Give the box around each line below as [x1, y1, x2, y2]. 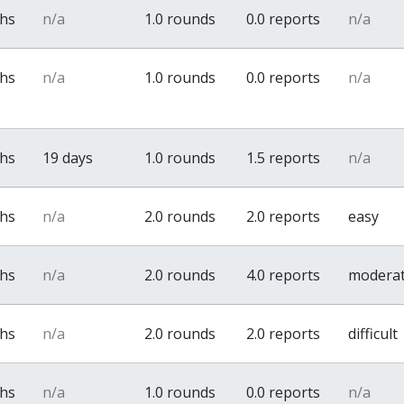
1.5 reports [246, 148, 321, 168]
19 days [42, 148, 94, 168]
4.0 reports [246, 265, 321, 285]
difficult [348, 324, 399, 344]
